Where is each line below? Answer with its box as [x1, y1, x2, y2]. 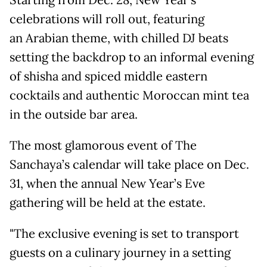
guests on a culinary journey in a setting [10, 245, 231, 260]
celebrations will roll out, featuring [10, 11, 204, 27]
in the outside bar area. [10, 107, 138, 122]
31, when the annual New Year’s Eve [10, 176, 205, 191]
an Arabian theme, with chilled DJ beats [10, 30, 228, 46]
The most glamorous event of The [10, 138, 197, 153]
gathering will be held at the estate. [10, 195, 209, 210]
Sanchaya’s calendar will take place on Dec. [10, 157, 249, 172]
